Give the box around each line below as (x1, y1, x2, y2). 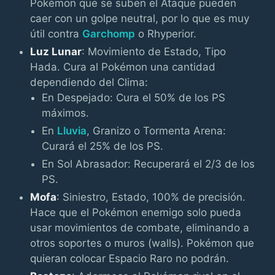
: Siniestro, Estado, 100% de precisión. (56, 190, 246, 203)
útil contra (30, 27, 83, 40)
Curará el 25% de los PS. (42, 139, 164, 152)
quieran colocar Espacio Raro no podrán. (30, 252, 230, 265)
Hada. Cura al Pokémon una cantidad (30, 60, 216, 73)
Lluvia (57, 124, 87, 137)
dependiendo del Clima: (30, 76, 149, 88)
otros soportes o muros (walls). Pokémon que (30, 236, 255, 249)
